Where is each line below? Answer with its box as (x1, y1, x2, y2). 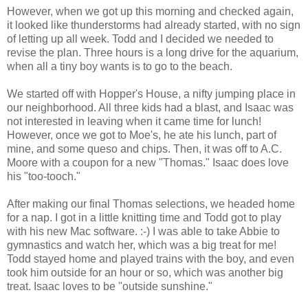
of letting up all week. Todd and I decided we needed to (7, 33, 274, 45)
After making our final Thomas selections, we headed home (7, 198, 295, 210)
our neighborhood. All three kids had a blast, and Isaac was (7, 102, 294, 114)
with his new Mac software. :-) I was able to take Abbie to (7, 225, 280, 238)
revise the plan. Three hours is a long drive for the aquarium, (7, 47, 298, 59)
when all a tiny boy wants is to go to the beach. (7, 60, 232, 73)
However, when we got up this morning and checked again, (7, 5, 294, 18)
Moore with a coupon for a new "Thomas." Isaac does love (7, 157, 289, 169)
